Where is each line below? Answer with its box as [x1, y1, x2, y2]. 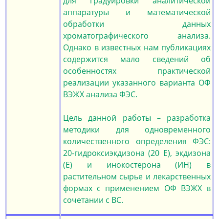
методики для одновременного [63, 124, 211, 135]
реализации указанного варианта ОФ [63, 77, 211, 88]
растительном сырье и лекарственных [63, 171, 211, 182]
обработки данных [63, 19, 211, 29]
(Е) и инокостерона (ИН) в [63, 159, 211, 170]
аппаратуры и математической [63, 7, 211, 18]
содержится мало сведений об [63, 54, 211, 65]
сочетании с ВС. [63, 195, 123, 205]
